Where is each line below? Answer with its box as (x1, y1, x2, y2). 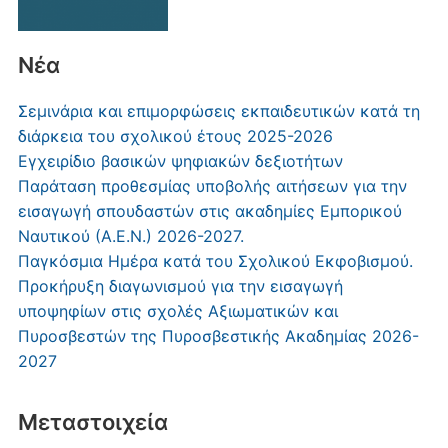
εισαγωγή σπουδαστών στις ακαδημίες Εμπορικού (17, 200, 402, 221)
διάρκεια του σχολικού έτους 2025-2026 (17, 125, 333, 146)
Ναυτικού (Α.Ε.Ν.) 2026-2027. (17, 225, 244, 246)
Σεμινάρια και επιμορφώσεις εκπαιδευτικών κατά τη (17, 100, 420, 121)
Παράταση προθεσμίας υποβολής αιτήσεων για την (17, 175, 407, 196)
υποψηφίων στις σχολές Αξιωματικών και (17, 300, 338, 321)
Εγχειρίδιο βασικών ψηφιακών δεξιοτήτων (17, 150, 343, 171)
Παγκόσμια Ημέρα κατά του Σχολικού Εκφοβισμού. (17, 250, 413, 271)
